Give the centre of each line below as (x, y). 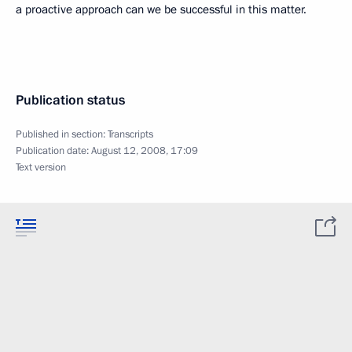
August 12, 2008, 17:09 (145, 151)
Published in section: (62, 134)
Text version (41, 167)
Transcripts (130, 134)
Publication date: (53, 151)
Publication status (70, 100)
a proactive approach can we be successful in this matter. (161, 9)
